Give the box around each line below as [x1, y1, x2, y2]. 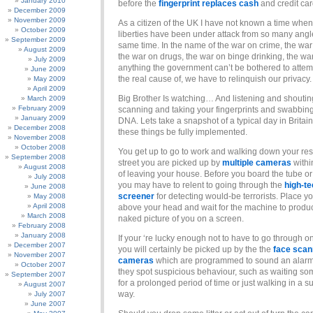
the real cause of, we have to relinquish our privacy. [118, 74, 312, 84]
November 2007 [14, 251, 66, 259]
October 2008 [21, 143, 66, 151]
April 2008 [33, 202, 66, 210]
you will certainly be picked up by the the [118, 245, 273, 254]
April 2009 [33, 85, 66, 92]
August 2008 [24, 163, 66, 170]
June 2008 [31, 182, 66, 190]
